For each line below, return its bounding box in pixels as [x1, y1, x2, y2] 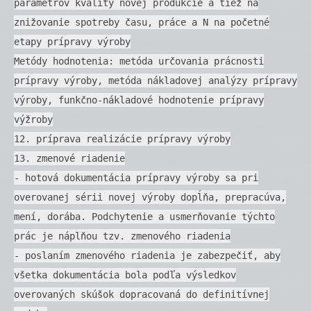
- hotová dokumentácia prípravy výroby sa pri [14, 171, 258, 183]
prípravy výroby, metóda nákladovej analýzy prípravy [14, 74, 297, 86]
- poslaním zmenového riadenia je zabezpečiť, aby [14, 249, 280, 261]
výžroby [14, 113, 53, 125]
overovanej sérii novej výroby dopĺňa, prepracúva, [14, 191, 286, 203]
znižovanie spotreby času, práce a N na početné [14, 16, 269, 28]
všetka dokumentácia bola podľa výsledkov [14, 269, 236, 280]
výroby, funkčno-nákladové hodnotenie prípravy [14, 94, 264, 106]
